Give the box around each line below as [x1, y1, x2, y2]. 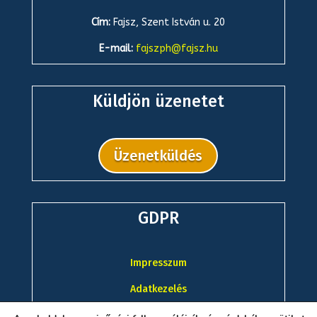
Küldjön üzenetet [92, 91, 224, 111]
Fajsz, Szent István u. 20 [113, 16, 226, 28]
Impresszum [129, 257, 187, 269]
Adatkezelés [129, 283, 187, 295]
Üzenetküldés [114, 147, 203, 164]
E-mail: [98, 42, 136, 54]
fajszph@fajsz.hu [135, 42, 218, 54]
